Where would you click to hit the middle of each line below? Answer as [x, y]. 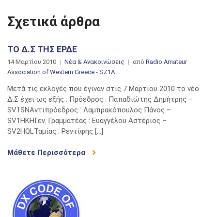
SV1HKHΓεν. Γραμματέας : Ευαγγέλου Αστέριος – [87, 121]
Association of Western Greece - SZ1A [61, 72]
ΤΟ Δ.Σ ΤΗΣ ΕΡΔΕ [42, 49]
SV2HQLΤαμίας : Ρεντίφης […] [55, 131]
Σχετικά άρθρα [54, 22]
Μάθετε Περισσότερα [47, 153]
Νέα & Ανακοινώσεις [94, 62]
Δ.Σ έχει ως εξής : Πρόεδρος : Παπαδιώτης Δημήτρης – [100, 99]
